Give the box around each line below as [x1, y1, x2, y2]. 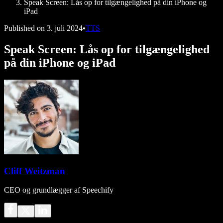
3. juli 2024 [47, 24, 83, 32]
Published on [4, 24, 45, 32]
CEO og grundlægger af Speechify [4, 186, 113, 195]
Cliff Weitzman [4, 165, 65, 176]
